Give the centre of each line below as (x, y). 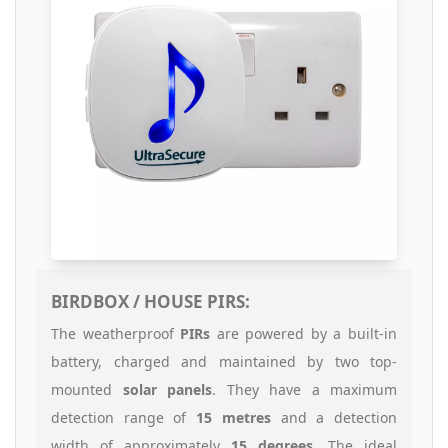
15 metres (233, 418)
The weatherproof (116, 334)
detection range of (124, 418)
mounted (87, 390)
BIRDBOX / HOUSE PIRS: (150, 302)
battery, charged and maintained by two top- (224, 362)
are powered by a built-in (304, 334)
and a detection (334, 418)
